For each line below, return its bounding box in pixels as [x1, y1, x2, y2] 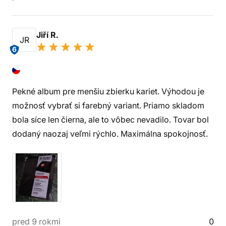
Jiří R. [36, 30, 60, 40]
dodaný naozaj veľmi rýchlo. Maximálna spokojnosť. [12, 129, 208, 139]
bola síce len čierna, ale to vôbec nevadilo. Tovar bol [12, 115, 209, 125]
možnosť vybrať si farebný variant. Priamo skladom [12, 100, 204, 110]
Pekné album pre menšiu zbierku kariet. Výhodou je [12, 86, 204, 96]
